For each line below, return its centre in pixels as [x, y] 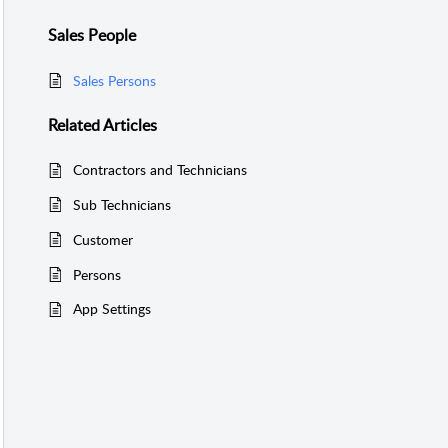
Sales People [92, 35]
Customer [103, 239]
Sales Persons [114, 80]
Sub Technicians [122, 205]
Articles [130, 124]
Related [75, 124]
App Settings [112, 309]
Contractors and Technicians [160, 170]
